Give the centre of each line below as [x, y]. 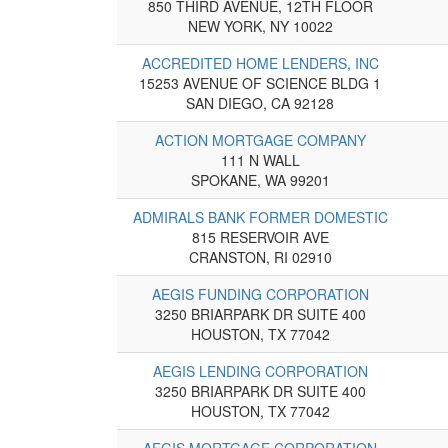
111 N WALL [260, 159]
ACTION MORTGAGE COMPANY [260, 139]
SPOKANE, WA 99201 [260, 179]
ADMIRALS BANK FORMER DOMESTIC [260, 216]
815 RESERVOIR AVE [260, 236]
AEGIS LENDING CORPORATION [260, 370]
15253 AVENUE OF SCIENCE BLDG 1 [260, 82]
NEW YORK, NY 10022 [260, 25]
